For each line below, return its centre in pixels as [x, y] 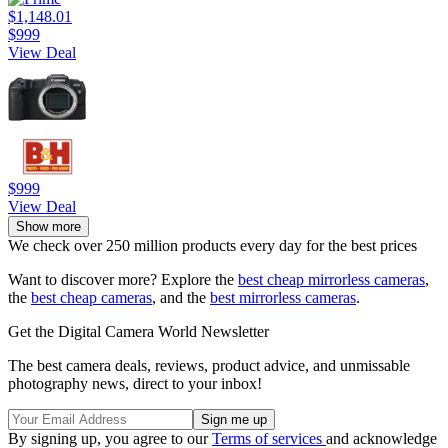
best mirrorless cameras [283, 298]
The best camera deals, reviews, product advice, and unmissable [209, 366]
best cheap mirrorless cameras [331, 280]
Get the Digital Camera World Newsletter [138, 332]
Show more [48, 227]
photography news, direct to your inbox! [135, 384]
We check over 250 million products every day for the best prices [212, 246]
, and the [181, 298]
